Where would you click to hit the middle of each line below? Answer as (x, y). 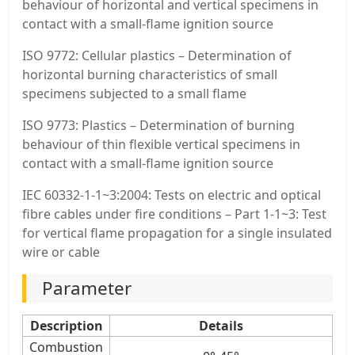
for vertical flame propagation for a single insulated (177, 233)
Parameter (87, 288)
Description (66, 326)
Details (221, 326)
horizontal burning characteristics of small (150, 75)
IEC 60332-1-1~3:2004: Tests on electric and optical (172, 195)
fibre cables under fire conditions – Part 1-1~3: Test (174, 214)
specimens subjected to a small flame (134, 94)
